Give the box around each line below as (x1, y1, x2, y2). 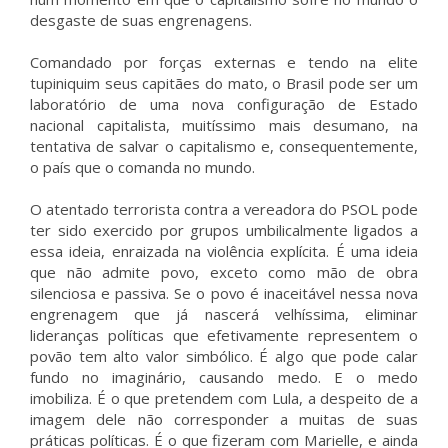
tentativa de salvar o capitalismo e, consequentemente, (30, 136, 418, 156)
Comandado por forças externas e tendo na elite (30, 52, 418, 72)
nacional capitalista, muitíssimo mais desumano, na (30, 115, 418, 135)
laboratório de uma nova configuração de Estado (30, 94, 418, 114)
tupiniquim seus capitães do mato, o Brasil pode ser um (30, 73, 418, 93)
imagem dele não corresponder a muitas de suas (30, 409, 418, 429)
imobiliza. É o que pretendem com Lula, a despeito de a (30, 388, 418, 408)
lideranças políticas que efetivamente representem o (30, 325, 418, 345)
